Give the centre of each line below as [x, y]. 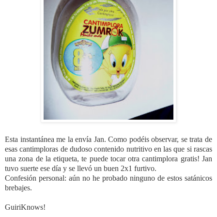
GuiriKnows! [25, 207]
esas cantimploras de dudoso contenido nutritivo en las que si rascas [108, 149]
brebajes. [18, 187]
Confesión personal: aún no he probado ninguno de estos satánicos [108, 178]
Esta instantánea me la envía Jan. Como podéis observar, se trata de [108, 139]
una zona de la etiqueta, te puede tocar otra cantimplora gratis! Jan [108, 158]
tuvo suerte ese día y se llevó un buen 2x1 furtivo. [82, 168]
